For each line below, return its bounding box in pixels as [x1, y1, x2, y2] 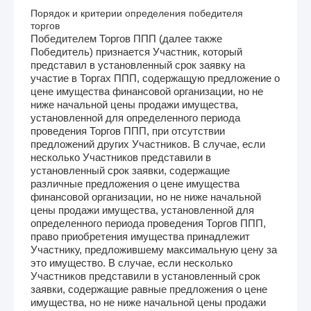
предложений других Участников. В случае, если [31, 137, 265, 150]
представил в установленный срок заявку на [31, 58, 245, 71]
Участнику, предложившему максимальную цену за [31, 243, 277, 255]
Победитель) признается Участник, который [31, 45, 242, 58]
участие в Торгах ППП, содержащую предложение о [31, 72, 280, 84]
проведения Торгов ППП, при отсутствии [31, 124, 225, 137]
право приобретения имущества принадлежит [31, 230, 250, 242]
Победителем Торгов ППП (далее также [31, 32, 222, 44]
